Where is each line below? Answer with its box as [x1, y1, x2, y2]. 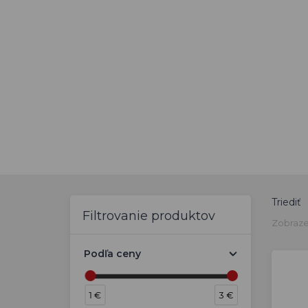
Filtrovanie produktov [82, 208, 215, 223]
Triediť [271, 196, 301, 208]
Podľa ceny [84, 247, 141, 260]
